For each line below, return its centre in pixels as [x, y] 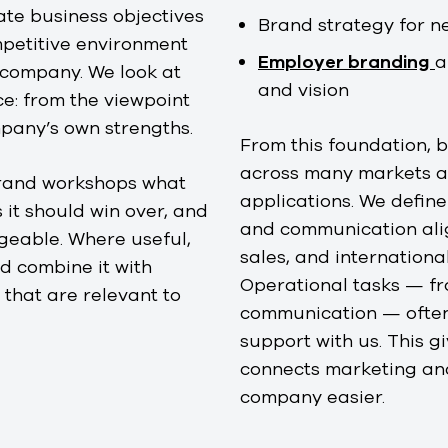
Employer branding [344, 61]
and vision [303, 89]
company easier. [312, 396]
